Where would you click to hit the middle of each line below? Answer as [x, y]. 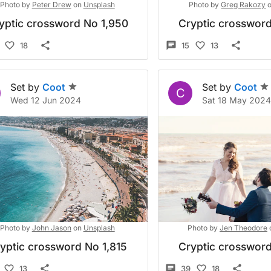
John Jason [51, 228]
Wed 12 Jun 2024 [46, 100]
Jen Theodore [243, 228]
